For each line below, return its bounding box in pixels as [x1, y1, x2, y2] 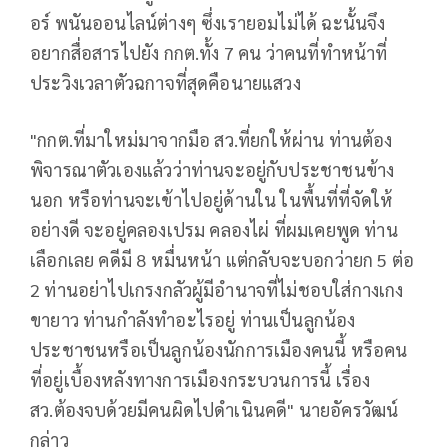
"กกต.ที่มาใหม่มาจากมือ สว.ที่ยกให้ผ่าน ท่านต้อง [30, 128, 393, 152]
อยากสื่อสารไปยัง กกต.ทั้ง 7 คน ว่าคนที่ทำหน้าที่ [30, 41, 388, 65]
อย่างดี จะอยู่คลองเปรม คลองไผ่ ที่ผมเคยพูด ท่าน [30, 218, 398, 242]
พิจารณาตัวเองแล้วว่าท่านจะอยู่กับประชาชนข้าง [30, 158, 395, 182]
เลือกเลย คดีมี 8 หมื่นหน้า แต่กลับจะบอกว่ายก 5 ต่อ [30, 248, 415, 272]
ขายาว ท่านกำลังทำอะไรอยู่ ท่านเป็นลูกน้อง [30, 308, 356, 332]
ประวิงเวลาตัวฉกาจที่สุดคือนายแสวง [30, 71, 301, 95]
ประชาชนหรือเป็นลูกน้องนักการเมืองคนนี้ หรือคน [30, 338, 408, 362]
